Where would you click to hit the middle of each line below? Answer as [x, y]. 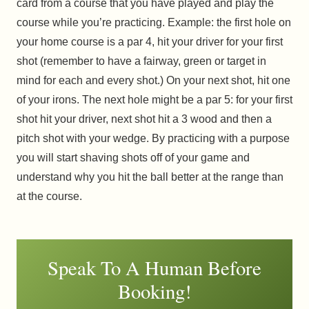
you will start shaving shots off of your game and [133, 158]
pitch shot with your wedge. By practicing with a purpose [153, 139]
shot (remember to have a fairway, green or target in [141, 61]
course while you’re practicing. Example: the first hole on [154, 23]
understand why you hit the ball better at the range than [150, 177]
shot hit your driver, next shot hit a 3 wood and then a [144, 119]
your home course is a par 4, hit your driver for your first [150, 42]
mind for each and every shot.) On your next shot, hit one [153, 81]
